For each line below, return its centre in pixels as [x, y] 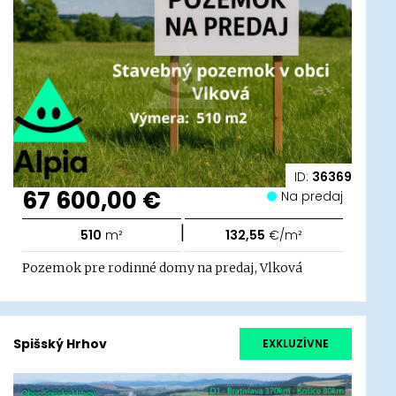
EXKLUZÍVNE [296, 344]
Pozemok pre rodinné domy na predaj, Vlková [163, 267]
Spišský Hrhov [61, 344]
